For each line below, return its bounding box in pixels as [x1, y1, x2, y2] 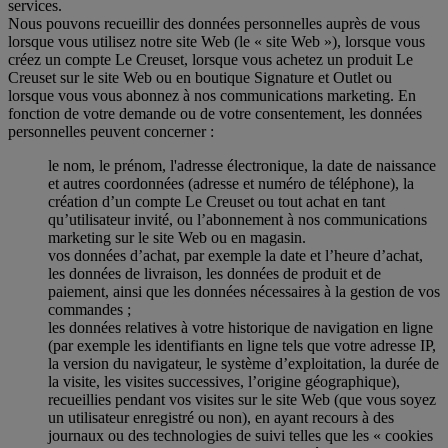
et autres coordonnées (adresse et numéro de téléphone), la [48, 174, 414, 192]
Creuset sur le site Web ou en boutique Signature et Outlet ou [8, 68, 392, 86]
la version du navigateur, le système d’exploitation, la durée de [48, 354, 439, 372]
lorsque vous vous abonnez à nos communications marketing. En [8, 86, 416, 104]
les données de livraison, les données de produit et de [48, 264, 381, 282]
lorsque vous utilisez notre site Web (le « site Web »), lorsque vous [8, 32, 425, 50]
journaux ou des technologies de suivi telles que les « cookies [48, 426, 433, 444]
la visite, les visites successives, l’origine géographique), [48, 372, 400, 390]
